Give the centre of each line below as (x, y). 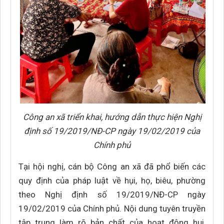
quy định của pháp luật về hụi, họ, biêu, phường (112, 180)
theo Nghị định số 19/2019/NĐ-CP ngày (112, 194)
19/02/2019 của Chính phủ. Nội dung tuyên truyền (112, 208)
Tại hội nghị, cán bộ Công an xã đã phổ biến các (112, 166)
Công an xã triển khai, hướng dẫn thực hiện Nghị (112, 117)
